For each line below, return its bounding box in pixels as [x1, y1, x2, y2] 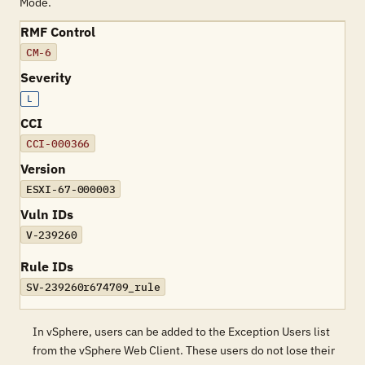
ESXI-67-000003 [25, 182, 116, 196]
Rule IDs [20, 258, 73, 275]
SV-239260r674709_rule [25, 279, 161, 294]
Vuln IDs [20, 206, 73, 222]
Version [20, 161, 66, 177]
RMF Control [20, 24, 95, 40]
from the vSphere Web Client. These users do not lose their [33, 343, 335, 358]
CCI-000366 [25, 136, 90, 151]
